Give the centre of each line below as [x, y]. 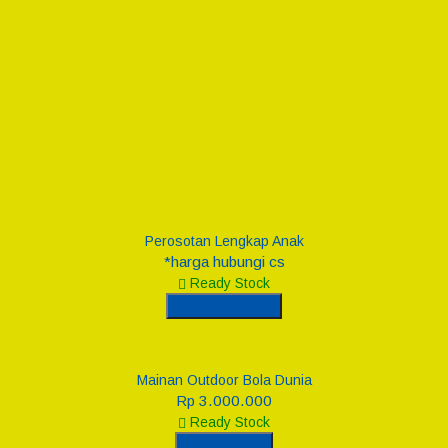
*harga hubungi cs [224, 261]
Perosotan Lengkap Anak [224, 240]
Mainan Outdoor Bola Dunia [224, 380]
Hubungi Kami [228, 305]
